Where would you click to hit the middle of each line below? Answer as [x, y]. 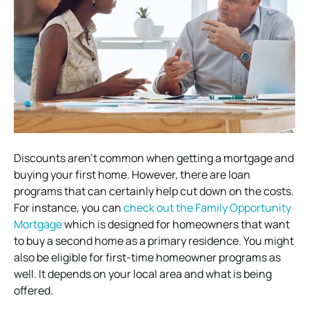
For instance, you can [69, 207]
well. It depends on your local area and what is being [143, 273]
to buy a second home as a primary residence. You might [154, 240]
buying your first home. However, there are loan [132, 174]
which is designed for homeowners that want [176, 224]
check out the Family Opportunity [207, 207]
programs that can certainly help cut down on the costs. [154, 191]
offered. [33, 290]
